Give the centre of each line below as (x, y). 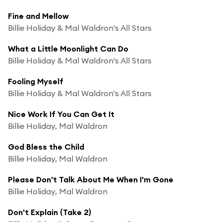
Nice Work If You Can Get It (61, 114)
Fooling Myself (36, 81)
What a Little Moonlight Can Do (68, 48)
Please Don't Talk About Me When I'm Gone (91, 179)
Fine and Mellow (38, 16)
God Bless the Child (46, 146)
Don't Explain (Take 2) (50, 212)
